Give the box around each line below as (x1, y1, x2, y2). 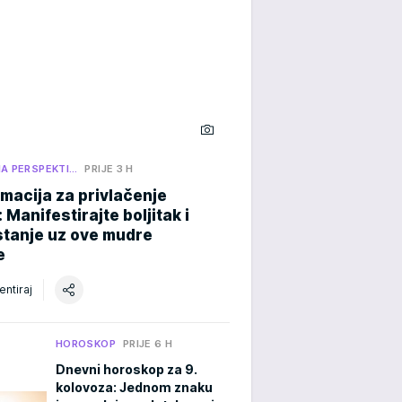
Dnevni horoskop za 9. (56, 361, 197, 377)
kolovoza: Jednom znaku (56, 379, 213, 395)
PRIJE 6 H (122, 336, 173, 350)
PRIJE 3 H (84, 162, 134, 175)
